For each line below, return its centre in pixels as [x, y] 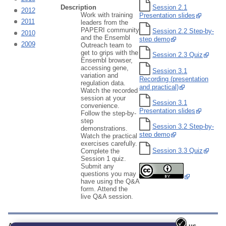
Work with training [107, 15]
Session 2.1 [170, 7]
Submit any [97, 166]
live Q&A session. [107, 196]
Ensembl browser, [107, 60]
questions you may [108, 174]
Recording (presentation [174, 79]
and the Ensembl [105, 37]
